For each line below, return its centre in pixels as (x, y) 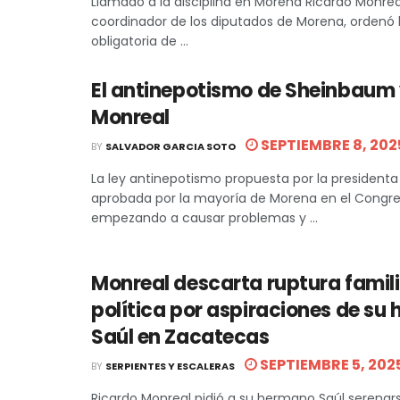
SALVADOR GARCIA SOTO (171, 146)
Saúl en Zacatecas (180, 337)
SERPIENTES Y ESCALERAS (170, 366)
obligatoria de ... (140, 41)
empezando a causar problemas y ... (204, 217)
